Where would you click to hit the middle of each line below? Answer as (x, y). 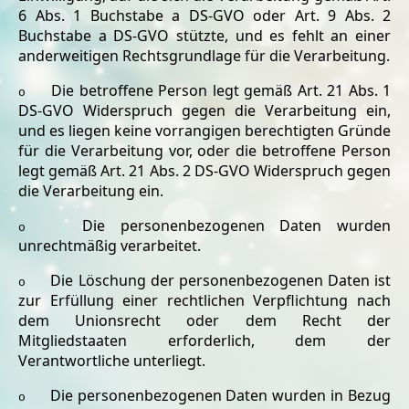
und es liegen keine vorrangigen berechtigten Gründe (204, 131)
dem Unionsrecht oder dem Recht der (204, 320)
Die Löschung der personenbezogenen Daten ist (220, 280)
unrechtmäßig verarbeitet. (110, 246)
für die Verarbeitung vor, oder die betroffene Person (204, 151)
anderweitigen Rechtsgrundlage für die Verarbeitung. (204, 56)
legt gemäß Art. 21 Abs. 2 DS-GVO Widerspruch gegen (204, 171)
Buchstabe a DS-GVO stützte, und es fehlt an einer (204, 36)
